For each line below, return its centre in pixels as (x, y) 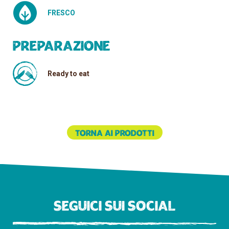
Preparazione (62, 47)
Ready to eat (69, 74)
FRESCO (62, 13)
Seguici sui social (114, 207)
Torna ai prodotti (114, 133)
